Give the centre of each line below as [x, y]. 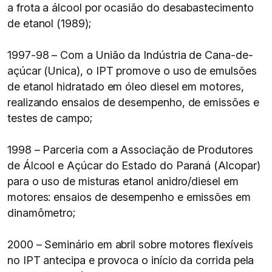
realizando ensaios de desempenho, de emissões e [133, 102]
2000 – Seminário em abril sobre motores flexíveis [130, 244]
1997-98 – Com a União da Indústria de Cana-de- [130, 55]
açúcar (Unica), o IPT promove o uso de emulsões [132, 71]
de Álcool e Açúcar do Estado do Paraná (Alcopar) [134, 165]
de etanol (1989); [49, 23]
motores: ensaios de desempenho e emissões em [129, 197]
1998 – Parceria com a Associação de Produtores [130, 150]
